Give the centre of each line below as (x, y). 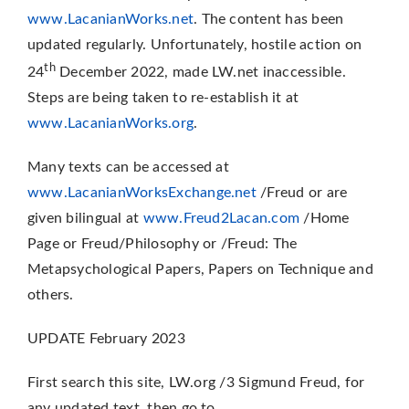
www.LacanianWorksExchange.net (142, 193)
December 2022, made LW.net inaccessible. (200, 73)
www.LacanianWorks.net (110, 19)
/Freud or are (302, 193)
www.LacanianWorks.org (110, 124)
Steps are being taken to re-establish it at (163, 98)
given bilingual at (85, 219)
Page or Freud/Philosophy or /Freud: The (162, 244)
